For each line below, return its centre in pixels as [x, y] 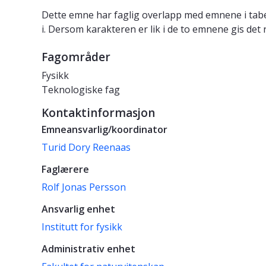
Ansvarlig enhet [78, 209]
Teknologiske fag [81, 90]
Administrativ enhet [88, 249]
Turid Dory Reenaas [86, 148]
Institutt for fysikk [82, 227]
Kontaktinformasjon [98, 113]
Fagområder [76, 57]
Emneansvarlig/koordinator [104, 130]
